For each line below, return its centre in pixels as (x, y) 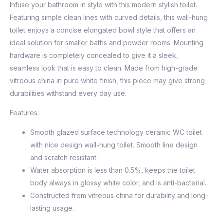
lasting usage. (52, 208)
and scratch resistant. (64, 157)
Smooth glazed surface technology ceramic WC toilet (116, 132)
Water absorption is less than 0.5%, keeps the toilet (113, 170)
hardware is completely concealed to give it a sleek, (94, 55)
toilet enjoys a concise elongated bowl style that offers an (103, 30)
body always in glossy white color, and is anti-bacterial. (118, 183)
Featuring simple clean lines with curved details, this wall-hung (109, 17)
